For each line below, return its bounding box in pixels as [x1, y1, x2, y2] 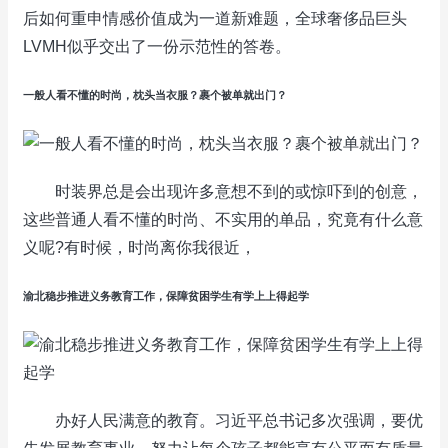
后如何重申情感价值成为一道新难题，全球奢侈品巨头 [23, 9, 407, 27]
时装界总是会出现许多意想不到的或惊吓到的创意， [23, 182, 423, 200]
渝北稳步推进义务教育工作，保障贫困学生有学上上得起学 [23, 289, 309, 302]
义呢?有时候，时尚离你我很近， [23, 238, 256, 256]
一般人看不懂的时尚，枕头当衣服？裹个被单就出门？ [23, 88, 287, 101]
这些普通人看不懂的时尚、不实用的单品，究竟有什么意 [23, 210, 423, 228]
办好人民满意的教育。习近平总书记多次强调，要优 [23, 411, 423, 429]
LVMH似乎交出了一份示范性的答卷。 [23, 37, 291, 55]
